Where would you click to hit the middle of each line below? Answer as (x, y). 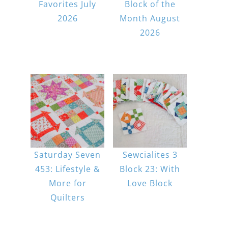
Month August (150, 18)
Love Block (150, 183)
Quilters (67, 197)
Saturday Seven (68, 154)
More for (67, 183)
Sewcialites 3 (150, 154)
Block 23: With (150, 169)
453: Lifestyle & (67, 169)
